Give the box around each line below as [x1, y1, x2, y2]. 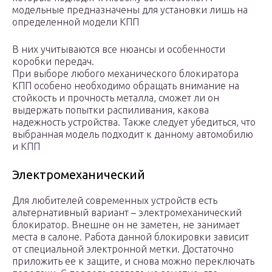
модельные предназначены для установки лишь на [12, 4, 248, 16]
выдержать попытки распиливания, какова [12, 104, 209, 116]
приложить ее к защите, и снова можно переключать [12, 256, 254, 267]
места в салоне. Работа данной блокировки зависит [12, 231, 249, 243]
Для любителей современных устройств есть [12, 195, 217, 206]
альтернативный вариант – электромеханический [12, 207, 242, 219]
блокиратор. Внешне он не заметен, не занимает [12, 219, 240, 231]
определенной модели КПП [12, 16, 139, 28]
